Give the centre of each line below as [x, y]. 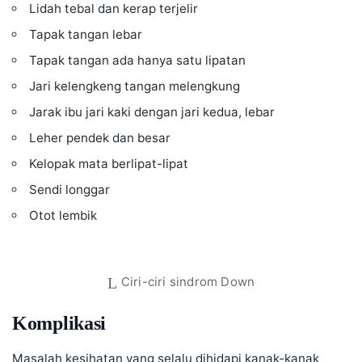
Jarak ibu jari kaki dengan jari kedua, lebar [152, 112]
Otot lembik [63, 216]
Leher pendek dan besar [100, 138]
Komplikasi [59, 324]
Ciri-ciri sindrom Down [188, 282]
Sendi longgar [70, 190]
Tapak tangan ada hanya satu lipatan [138, 61]
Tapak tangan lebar [86, 35]
